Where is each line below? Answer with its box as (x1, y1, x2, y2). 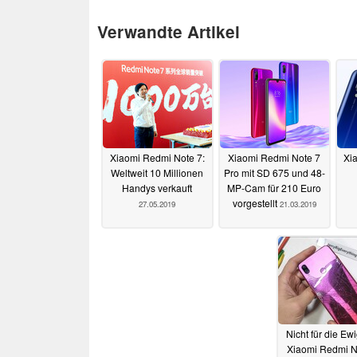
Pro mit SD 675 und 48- (223, 166, 325, 180)
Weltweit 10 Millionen (111, 166, 203, 180)
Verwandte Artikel (97, 19, 240, 43)
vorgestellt (232, 196, 280, 210)
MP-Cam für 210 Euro (227, 181, 321, 195)
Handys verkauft (122, 181, 192, 195)
